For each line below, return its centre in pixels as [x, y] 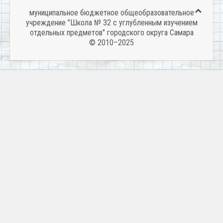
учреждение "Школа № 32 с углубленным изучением [111, 23]
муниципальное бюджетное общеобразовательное [111, 13]
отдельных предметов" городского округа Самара [111, 33]
